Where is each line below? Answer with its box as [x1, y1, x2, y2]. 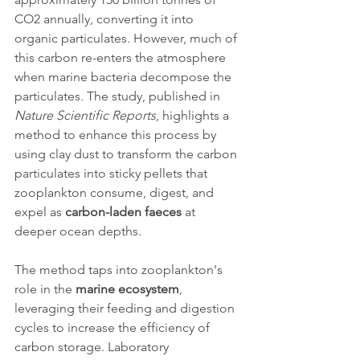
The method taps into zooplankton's [14, 262, 226, 278]
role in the [14, 281, 76, 297]
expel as [14, 204, 65, 220]
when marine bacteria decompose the [14, 69, 235, 85]
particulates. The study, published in [14, 88, 223, 104]
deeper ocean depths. [14, 223, 141, 239]
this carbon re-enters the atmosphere [14, 50, 229, 66]
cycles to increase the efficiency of [14, 320, 213, 336]
